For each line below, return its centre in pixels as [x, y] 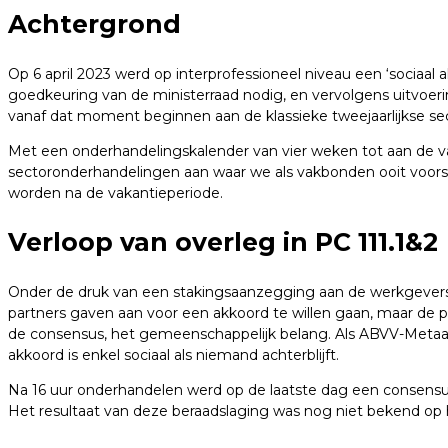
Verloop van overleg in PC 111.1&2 [223, 242]
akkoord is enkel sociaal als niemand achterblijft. [173, 355]
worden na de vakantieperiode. [115, 192]
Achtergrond [94, 23]
